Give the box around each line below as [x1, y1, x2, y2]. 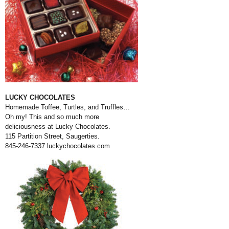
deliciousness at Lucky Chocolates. [5, 123, 110, 130]
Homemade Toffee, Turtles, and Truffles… [5, 103, 130, 111]
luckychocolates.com [45, 142, 110, 150]
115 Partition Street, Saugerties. [5, 132, 100, 140]
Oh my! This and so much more [5, 113, 99, 121]
